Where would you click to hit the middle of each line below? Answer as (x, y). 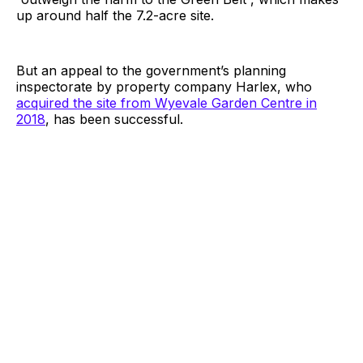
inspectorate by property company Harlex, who (164, 86)
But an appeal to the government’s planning (151, 70)
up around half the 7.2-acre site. (115, 15)
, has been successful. (114, 119)
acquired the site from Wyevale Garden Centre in (167, 102)
